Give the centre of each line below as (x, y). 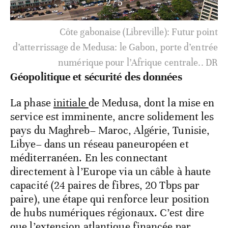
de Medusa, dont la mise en (151, 103)
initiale (71, 103)
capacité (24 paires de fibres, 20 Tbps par (105, 185)
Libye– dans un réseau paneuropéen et (99, 144)
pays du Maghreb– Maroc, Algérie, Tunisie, (110, 130)
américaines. (191, 62)
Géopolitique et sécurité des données (96, 77)
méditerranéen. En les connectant (89, 158)
